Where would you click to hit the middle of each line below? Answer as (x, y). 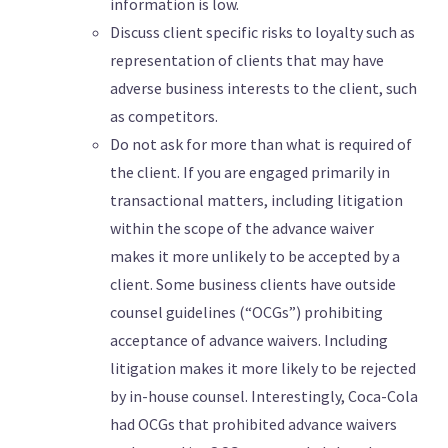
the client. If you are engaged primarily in (250, 172)
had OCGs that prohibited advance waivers (253, 424)
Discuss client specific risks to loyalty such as (262, 32)
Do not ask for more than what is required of (261, 144)
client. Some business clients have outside (253, 284)
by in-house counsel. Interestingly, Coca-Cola (264, 396)
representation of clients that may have (247, 60)
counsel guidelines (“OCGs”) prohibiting (246, 312)
